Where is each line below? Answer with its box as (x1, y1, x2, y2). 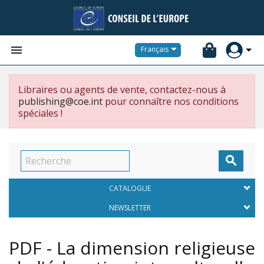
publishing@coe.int (18, 95, 103, 108)
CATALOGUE (108, 183, 151, 193)
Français (141, 44, 169, 55)
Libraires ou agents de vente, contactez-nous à (18, 83, 226, 96)
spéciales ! (18, 107, 62, 120)
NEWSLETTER (108, 203, 151, 213)
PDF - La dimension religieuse (9, 236, 255, 260)
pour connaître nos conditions (103, 95, 239, 108)
